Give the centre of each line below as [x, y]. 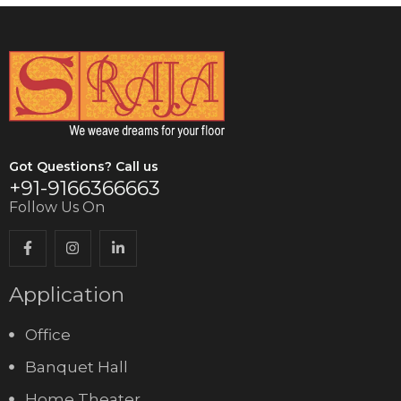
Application [67, 295]
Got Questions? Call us [84, 166]
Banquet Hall [76, 367]
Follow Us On [57, 207]
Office [47, 335]
